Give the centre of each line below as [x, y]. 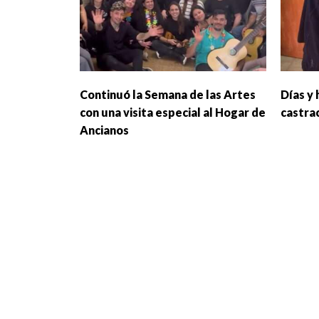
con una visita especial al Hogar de [173, 113]
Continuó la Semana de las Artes [168, 95]
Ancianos [104, 130]
